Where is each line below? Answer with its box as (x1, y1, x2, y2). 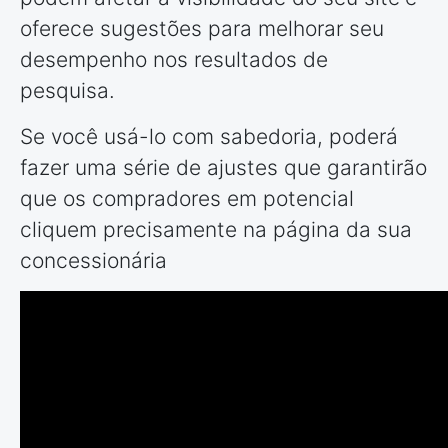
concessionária (20, 248, 179, 274)
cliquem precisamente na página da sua (20, 217, 412, 243)
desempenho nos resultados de (20, 47, 328, 73)
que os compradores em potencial (20, 186, 354, 212)
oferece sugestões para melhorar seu (20, 16, 384, 42)
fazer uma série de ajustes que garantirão (20, 155, 427, 181)
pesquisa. (20, 78, 115, 104)
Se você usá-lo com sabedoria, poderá (20, 124, 398, 150)
